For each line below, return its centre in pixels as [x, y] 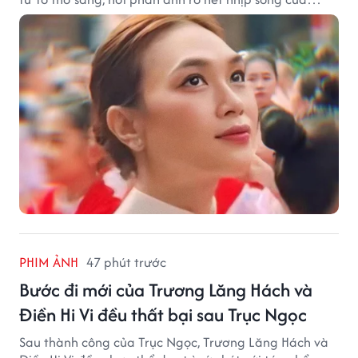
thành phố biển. [65, 17]
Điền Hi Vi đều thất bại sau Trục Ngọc [163, 315]
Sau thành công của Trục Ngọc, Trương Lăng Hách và [174, 342]
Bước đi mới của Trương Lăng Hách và [166, 290]
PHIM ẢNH [49, 263]
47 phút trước [126, 263]
